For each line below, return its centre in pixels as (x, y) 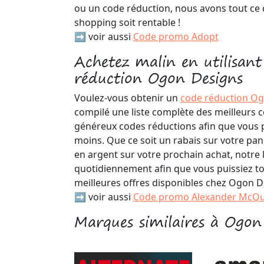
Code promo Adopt (176, 37)
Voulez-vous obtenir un (127, 98)
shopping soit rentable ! (127, 22)
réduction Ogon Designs (159, 78)
